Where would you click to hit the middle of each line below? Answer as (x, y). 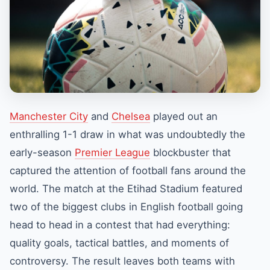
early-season (42, 152)
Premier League (112, 152)
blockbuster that (190, 152)
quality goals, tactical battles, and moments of (119, 243)
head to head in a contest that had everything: (120, 225)
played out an (184, 116)
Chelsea (131, 116)
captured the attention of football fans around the (128, 171)
